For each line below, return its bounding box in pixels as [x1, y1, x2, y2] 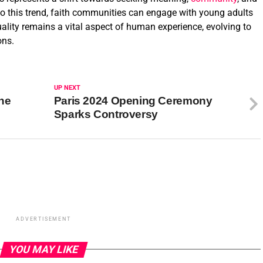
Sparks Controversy [53, 107, 158, 120]
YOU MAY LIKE [7, 243, 80, 255]
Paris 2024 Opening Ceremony [53, 94, 213, 107]
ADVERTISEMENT [16, 215, 71, 222]
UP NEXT [53, 83, 80, 92]
